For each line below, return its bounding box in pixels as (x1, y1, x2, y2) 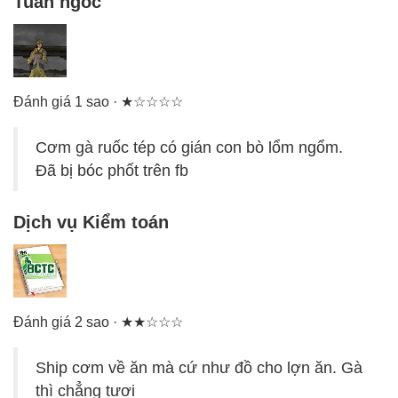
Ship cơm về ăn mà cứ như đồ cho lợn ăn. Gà (36, 359, 362, 378)
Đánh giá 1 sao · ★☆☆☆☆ (13, 94, 183, 110)
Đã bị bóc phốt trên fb (36, 162, 188, 180)
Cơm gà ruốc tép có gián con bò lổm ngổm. (36, 139, 343, 157)
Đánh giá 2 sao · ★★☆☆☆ (13, 314, 183, 330)
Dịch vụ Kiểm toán (13, 212, 169, 233)
